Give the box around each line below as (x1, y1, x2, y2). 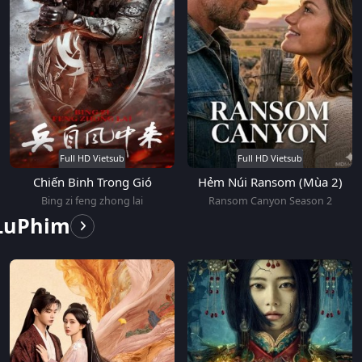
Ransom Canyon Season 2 (208, 193, 332, 208)
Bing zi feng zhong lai (41, 193, 143, 208)
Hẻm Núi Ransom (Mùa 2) (197, 173, 343, 190)
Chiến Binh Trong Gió (32, 173, 152, 190)
